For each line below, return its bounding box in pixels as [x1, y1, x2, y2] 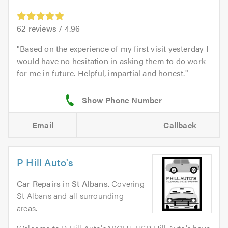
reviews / [26, 22, 65, 34]
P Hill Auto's [17, 154, 74, 169]
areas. [17, 202, 38, 214]
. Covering [107, 177, 145, 189]
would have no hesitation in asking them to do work [17, 54, 206, 67]
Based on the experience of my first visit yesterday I [20, 42, 208, 54]
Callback [163, 119, 197, 131]
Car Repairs [17, 177, 61, 189]
